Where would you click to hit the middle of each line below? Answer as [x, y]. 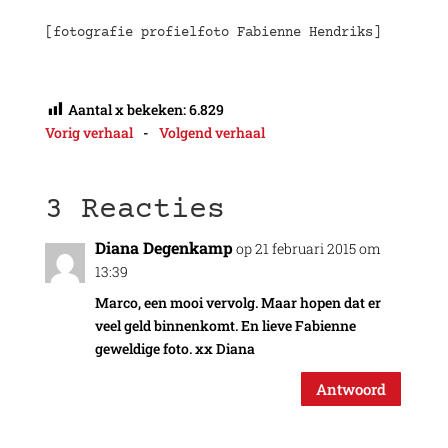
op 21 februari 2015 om [308, 249]
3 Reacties [134, 211]
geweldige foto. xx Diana [174, 349]
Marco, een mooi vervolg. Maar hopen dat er [237, 303]
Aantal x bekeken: [126, 109]
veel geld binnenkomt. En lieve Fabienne [225, 326]
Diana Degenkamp [163, 248]
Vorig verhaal [88, 133]
